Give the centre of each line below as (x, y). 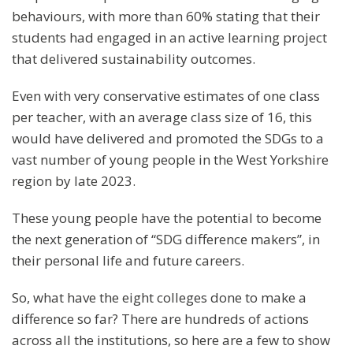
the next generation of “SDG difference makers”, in (166, 239)
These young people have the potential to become (167, 217)
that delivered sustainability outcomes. (134, 58)
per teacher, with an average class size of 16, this (162, 117)
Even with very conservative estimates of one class (166, 95)
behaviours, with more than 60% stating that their (166, 16)
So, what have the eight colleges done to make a (159, 297)
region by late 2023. (74, 180)
